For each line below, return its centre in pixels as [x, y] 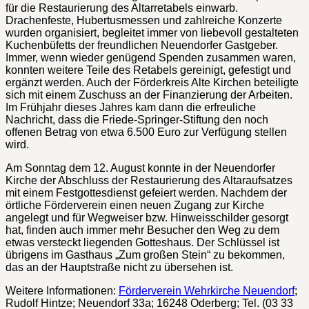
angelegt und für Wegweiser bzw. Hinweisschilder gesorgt [147, 217]
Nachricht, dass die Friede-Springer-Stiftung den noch [137, 119]
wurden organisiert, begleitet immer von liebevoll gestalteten [152, 32]
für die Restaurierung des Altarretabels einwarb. [122, 8]
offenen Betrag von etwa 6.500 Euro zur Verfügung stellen [146, 132]
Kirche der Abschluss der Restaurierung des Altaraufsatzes [149, 180]
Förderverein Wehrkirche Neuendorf [207, 290]
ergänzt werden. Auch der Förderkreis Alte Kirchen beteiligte [152, 82]
